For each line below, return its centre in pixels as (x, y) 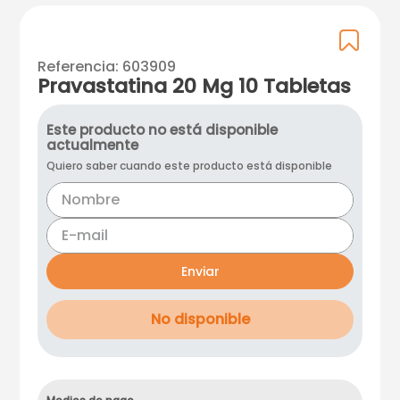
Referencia (77, 67)
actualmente (93, 145)
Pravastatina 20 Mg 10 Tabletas (195, 86)
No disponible (200, 319)
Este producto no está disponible (162, 130)
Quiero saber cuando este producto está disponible (190, 166)
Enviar (200, 271)
